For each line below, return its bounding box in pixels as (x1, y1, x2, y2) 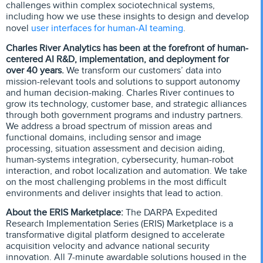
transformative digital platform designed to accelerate (6, 229, 225, 241)
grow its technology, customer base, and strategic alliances (6, 97, 247, 110)
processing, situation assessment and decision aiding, (6, 142, 225, 154)
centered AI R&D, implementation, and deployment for (6, 53, 229, 65)
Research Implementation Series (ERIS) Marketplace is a (6, 218, 233, 230)
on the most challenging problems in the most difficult (6, 176, 227, 188)
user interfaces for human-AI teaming (31, 21, 183, 35)
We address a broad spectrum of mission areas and (6, 120, 212, 132)
